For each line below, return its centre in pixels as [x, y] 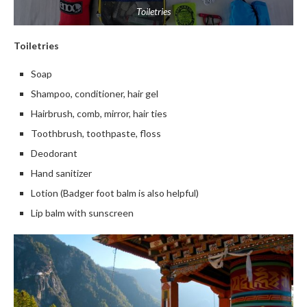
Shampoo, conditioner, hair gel [95, 94]
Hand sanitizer [61, 173]
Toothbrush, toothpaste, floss [96, 133]
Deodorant [54, 153]
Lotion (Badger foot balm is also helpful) [115, 193]
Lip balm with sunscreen [82, 213]
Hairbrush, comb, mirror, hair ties [99, 113]
